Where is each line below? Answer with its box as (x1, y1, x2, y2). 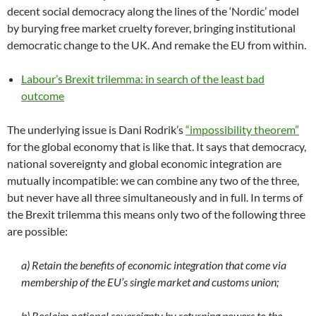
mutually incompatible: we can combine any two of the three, (7, 174, 299, 188)
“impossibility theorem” (186, 123, 299, 137)
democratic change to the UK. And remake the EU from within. (7, 38, 306, 52)
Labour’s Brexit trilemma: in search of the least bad (21, 72, 265, 86)
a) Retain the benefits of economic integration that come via (21, 258, 286, 272)
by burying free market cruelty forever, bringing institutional (7, 21, 296, 35)
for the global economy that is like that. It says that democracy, (7, 140, 306, 154)
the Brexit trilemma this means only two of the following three (7, 207, 305, 221)
